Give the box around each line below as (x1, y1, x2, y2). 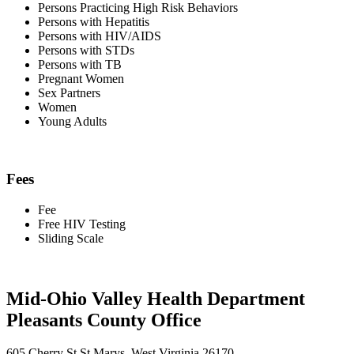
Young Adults (38, 115, 107, 129)
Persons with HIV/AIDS (38, 29, 161, 43)
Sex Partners (38, 86, 100, 100)
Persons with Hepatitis (38, 15, 149, 29)
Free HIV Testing (38, 217, 126, 231)
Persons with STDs (38, 43, 134, 58)
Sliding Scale (38, 231, 104, 245)
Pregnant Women (38, 72, 124, 86)
